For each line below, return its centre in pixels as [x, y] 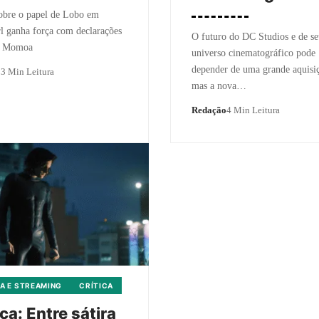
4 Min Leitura [253, 110]
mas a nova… [219, 85]
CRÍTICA [96, 286]
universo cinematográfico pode [253, 53]
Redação [209, 110]
